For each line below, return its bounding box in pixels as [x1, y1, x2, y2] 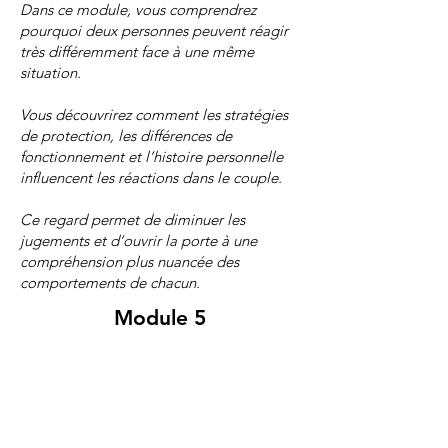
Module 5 [114, 304, 206, 330]
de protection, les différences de [20, 125, 232, 145]
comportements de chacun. [20, 272, 200, 292]
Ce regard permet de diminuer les [20, 209, 245, 229]
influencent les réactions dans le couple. [20, 167, 282, 187]
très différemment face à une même [20, 41, 254, 61]
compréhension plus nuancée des [20, 251, 239, 271]
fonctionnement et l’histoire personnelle [20, 146, 283, 166]
